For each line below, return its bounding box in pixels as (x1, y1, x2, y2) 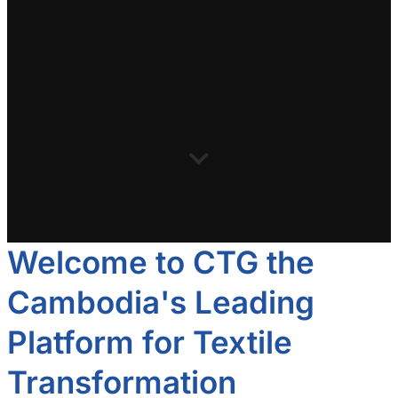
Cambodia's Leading (7, 283, 314, 321)
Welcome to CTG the (7, 243, 314, 281)
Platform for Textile (7, 322, 292, 361)
